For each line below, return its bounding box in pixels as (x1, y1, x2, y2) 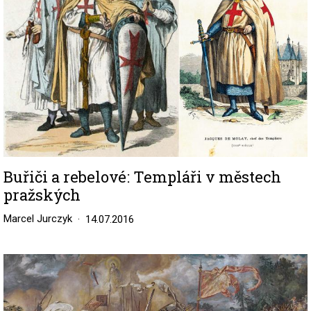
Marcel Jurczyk (3, 212, 72, 225)
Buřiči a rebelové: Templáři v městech (3, 166, 281, 187)
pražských (3, 184, 81, 205)
